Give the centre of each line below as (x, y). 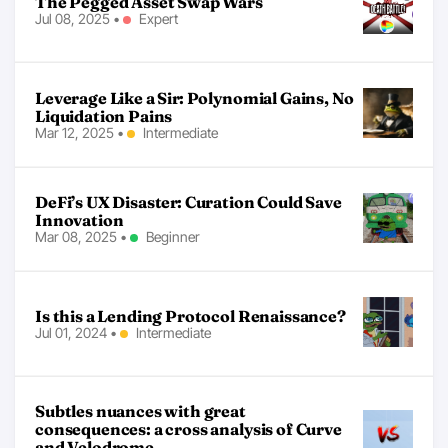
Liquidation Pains (104, 115)
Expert (158, 18)
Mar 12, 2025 (74, 132)
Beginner (173, 236)
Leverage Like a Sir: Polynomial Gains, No (194, 97)
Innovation (79, 220)
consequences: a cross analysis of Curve (188, 428)
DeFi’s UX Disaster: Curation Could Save (188, 202)
